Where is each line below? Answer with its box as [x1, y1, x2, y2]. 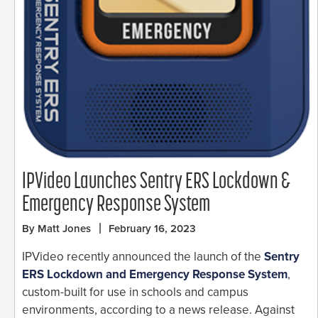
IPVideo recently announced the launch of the [22, 248, 264, 264]
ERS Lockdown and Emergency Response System [22, 266, 287, 282]
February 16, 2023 [109, 221, 196, 235]
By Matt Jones [22, 221, 91, 235]
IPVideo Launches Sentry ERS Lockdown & [22, 170, 290, 194]
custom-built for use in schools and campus [22, 284, 248, 300]
